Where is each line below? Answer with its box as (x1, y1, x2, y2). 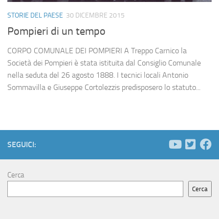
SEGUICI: (7, 140, 36, 150)
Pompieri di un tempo (7, 25, 106, 38)
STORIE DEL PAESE (7, 11, 63, 20)
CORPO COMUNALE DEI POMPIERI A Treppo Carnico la (7, 46, 187, 56)
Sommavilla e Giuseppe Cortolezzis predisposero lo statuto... (7, 83, 200, 92)
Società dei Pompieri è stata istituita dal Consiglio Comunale (7, 58, 201, 68)
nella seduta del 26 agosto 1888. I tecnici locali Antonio (7, 70, 188, 80)
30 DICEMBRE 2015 (66, 11, 125, 20)
